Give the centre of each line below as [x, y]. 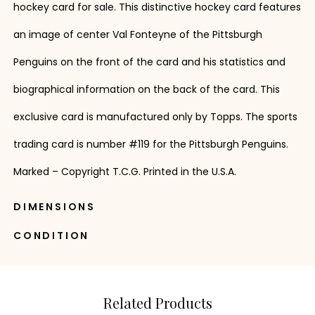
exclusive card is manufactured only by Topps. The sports [155, 116]
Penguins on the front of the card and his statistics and [149, 62]
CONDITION [51, 235]
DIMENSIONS [54, 206]
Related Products [157, 303]
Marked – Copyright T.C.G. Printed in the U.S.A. [124, 171]
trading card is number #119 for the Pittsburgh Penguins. [150, 144]
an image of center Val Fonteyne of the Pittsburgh [137, 34]
